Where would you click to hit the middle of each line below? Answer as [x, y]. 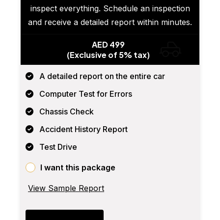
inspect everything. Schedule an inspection [110, 9]
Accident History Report [83, 129]
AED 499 [108, 45]
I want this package [78, 168]
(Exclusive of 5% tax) [108, 55]
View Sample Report [66, 188]
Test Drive [58, 147]
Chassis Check [67, 112]
